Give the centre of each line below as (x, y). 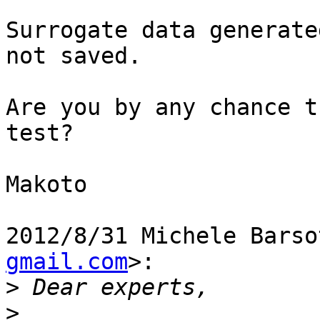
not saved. (74, 56)
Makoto (46, 185)
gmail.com (67, 262)
